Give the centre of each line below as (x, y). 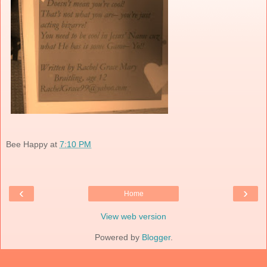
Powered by (118, 237)
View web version (133, 217)
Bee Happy (27, 144)
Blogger (156, 237)
